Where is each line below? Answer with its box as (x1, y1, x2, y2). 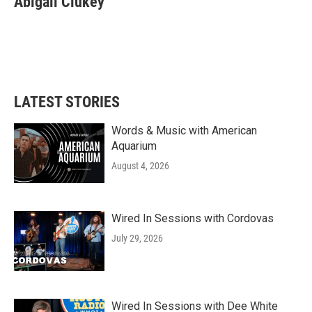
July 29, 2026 (111, 233, 163, 244)
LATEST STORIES (14, 93, 120, 111)
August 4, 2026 (111, 160, 169, 171)
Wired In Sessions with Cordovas (111, 212, 274, 225)
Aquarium (111, 139, 157, 153)
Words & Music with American (111, 124, 257, 137)
